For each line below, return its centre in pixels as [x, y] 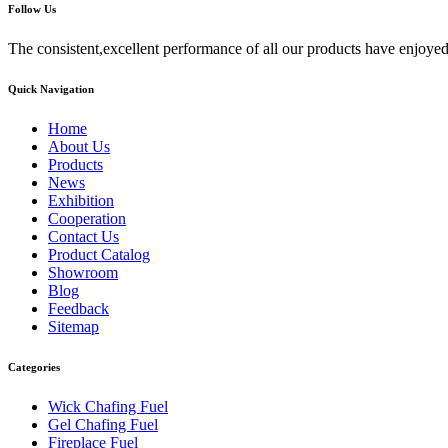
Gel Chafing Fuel [103, 424]
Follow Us [32, 8]
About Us [79, 146]
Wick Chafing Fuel [108, 406]
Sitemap [73, 326]
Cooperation [87, 218]
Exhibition [81, 200]
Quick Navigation [51, 88]
